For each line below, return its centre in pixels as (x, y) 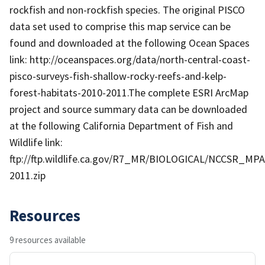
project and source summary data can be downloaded (128, 109)
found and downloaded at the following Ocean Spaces (130, 43)
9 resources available (48, 240)
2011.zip (28, 175)
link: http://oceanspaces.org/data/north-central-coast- (130, 59)
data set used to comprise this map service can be (120, 26)
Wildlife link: (36, 142)
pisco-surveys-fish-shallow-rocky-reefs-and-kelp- (118, 76)
